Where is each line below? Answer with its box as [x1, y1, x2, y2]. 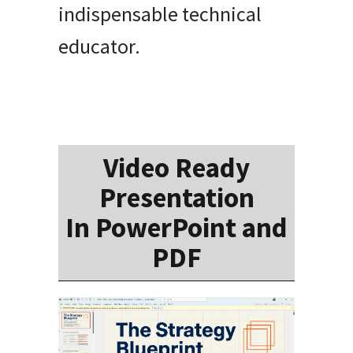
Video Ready [103, 150, 250, 186]
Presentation [98, 180, 255, 216]
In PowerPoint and [65, 210, 288, 246]
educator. [58, 33, 140, 60]
